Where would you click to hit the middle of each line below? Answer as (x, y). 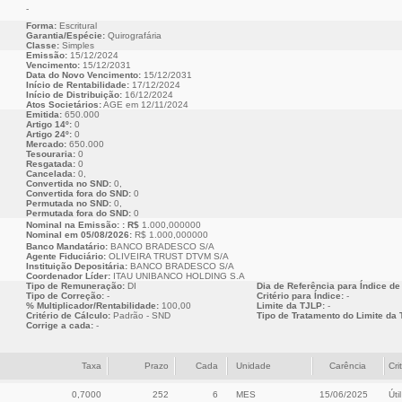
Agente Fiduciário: (66, 256)
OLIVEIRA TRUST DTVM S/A (167, 256)
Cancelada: (50, 174)
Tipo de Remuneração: (75, 286)
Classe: (42, 45)
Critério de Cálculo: (68, 315)
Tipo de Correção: (65, 296)
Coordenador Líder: (68, 276)
